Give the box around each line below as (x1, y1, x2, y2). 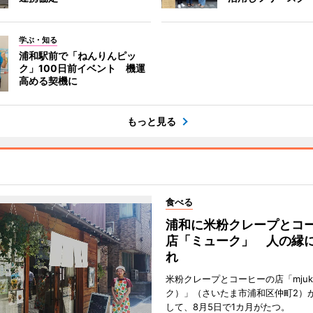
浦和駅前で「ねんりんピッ (18, 50, 136, 62)
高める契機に (18, 75, 78, 87)
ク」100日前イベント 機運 (18, 62, 145, 75)
